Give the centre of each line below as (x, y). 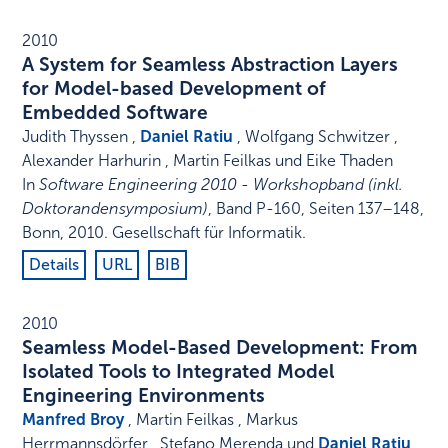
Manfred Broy (73, 420)
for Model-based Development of (174, 89)
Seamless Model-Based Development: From (220, 348)
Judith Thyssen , (81, 137)
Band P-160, (261, 209)
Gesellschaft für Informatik (207, 233)
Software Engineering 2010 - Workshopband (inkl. (221, 185)
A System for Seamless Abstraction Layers (210, 65)
